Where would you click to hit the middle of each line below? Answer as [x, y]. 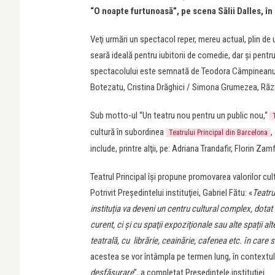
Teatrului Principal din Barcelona [218, 133]
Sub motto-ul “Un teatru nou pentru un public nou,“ [180, 115]
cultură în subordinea [128, 132]
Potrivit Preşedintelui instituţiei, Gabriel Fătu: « [171, 193]
